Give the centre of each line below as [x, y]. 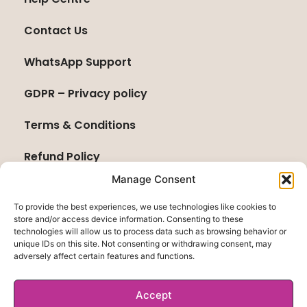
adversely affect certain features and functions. [104, 256]
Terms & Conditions [80, 125]
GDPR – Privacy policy [86, 94]
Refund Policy [62, 157]
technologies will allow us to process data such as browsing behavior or [150, 231]
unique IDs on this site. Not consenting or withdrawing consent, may [143, 244]
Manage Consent [153, 179]
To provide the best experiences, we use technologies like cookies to [145, 207]
